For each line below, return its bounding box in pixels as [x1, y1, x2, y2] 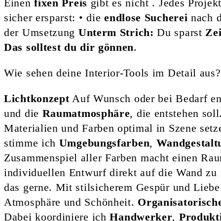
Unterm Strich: [78, 26, 154, 38]
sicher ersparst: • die [4, 11, 105, 24]
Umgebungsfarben [59, 136, 150, 149]
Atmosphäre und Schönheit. [4, 195, 138, 208]
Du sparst [153, 26, 206, 38]
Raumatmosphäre [42, 107, 130, 119]
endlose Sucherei [104, 11, 188, 24]
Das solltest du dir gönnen [4, 40, 134, 53]
